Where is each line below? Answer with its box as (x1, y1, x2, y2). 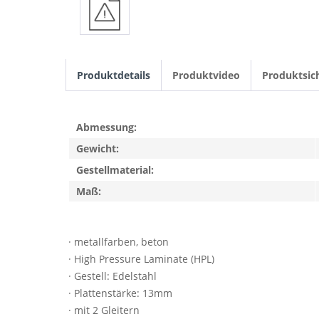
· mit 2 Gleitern (68, 303, 140, 317)
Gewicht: (76, 142, 119, 155)
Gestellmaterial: (76, 163, 154, 177)
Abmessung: (76, 120, 137, 134)
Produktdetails (77, 68, 150, 82)
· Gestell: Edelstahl (68, 269, 157, 283)
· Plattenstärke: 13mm (68, 286, 172, 300)
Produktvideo (172, 68, 240, 82)
